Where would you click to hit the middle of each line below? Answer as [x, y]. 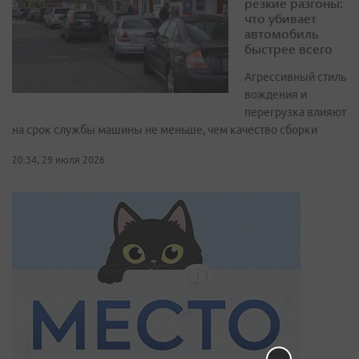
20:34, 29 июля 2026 [58, 160]
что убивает [280, 18]
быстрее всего [288, 49]
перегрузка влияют [295, 113]
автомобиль [281, 34]
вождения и [276, 95]
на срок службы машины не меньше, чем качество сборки [165, 130]
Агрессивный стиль [295, 77]
